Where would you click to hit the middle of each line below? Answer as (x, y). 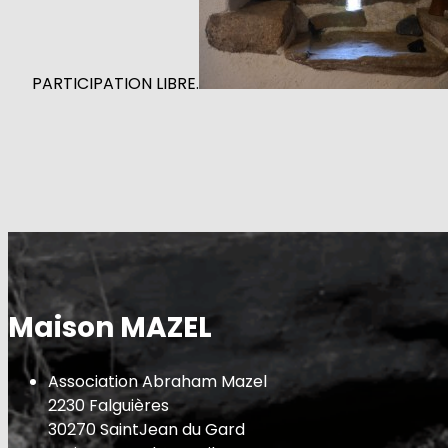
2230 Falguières (108, 406)
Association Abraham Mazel (157, 382)
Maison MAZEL (110, 328)
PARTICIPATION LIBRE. (115, 84)
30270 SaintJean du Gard (146, 430)
